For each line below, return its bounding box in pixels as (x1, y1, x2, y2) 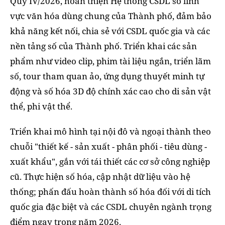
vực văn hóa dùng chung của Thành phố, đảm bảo (10, 10, 211, 22)
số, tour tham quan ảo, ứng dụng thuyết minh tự (10, 70, 204, 82)
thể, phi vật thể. (10, 100, 72, 113)
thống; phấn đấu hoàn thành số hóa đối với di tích (10, 186, 211, 198)
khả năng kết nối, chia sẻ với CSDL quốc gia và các (10, 25, 210, 37)
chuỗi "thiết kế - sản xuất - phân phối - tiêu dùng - (10, 141, 207, 153)
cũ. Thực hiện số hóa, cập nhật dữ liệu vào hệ (10, 171, 190, 183)
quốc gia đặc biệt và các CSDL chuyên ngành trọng (10, 201, 211, 213)
